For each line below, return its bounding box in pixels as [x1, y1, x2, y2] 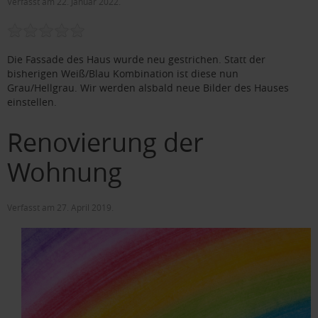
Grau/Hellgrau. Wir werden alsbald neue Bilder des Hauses [7, 80, 289, 94]
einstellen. [7, 94, 57, 109]
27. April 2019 [57, 201, 111, 213]
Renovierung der [7, 124, 204, 159]
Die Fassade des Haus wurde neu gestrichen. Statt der [7, 52, 265, 66]
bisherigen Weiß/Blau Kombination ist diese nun [7, 66, 238, 80]
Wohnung [7, 154, 122, 189]
